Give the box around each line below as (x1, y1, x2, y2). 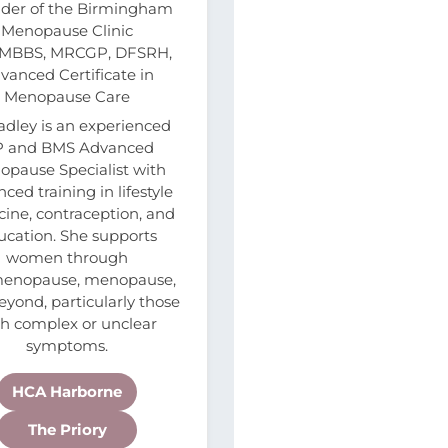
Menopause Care (4, 87, 131, 107)
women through (6, 247, 129, 267)
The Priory (27, 419, 107, 439)
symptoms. (26, 335, 109, 355)
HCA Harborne (12, 381, 123, 401)
